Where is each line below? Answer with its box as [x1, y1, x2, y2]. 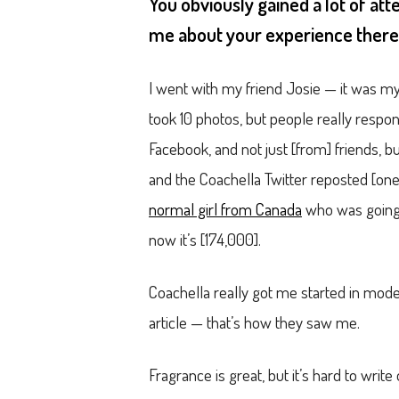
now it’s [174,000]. [149, 227, 261, 250]
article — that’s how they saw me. [149, 310, 360, 333]
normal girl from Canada [149, 197, 302, 220]
